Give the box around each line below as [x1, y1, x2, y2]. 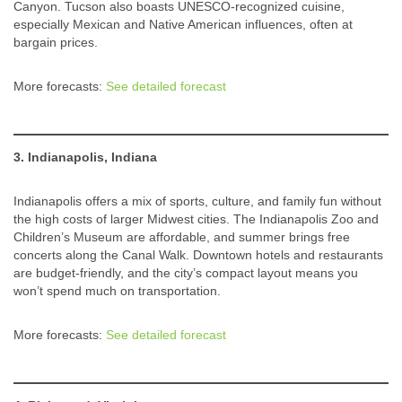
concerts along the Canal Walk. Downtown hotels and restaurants [13, 248, 383, 263]
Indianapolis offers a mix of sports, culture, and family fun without [13, 194, 381, 209]
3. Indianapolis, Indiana [13, 150, 157, 165]
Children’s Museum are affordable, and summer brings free [13, 230, 350, 245]
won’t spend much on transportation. [13, 284, 221, 299]
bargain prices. [13, 35, 98, 50]
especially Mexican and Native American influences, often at [13, 17, 353, 32]
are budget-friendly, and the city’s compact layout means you [13, 266, 358, 281]
